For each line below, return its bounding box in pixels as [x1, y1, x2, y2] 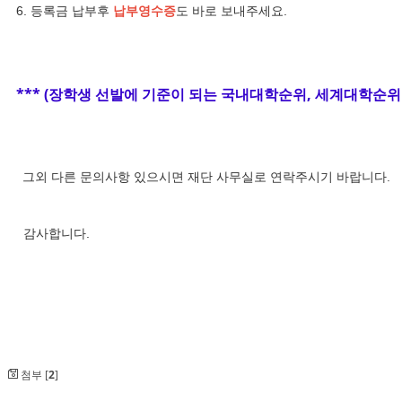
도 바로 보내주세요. [176, 4, 287, 19]
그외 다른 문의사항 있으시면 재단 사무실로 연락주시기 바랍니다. [19, 170, 390, 185]
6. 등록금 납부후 [16, 4, 113, 19]
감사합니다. [16, 226, 90, 241]
